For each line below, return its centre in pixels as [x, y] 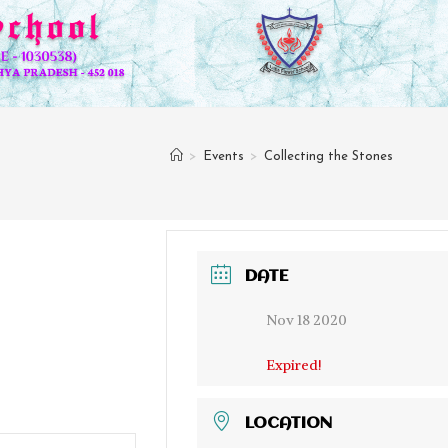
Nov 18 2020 [307, 319]
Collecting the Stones [329, 156]
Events [224, 156]
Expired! [294, 364]
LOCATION [289, 423]
